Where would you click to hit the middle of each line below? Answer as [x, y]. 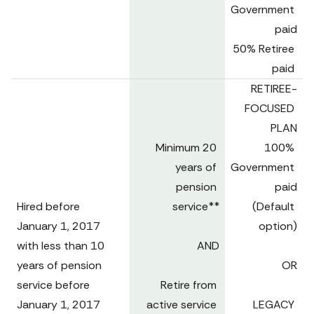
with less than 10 [61, 246]
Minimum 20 [186, 148]
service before [53, 285]
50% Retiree [264, 49]
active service [182, 305]
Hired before [50, 206]
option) [278, 226]
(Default [273, 206]
